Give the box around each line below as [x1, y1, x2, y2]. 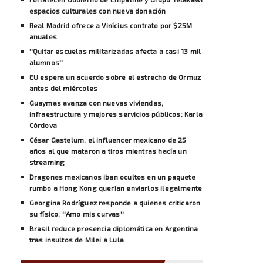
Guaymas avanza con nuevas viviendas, [29, 98, 164, 107]
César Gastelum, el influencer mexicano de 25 [29, 135, 187, 144]
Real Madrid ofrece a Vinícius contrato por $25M [29, 21, 193, 29]
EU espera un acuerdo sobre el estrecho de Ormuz [29, 72, 201, 81]
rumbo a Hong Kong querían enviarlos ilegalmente [29, 183, 203, 192]
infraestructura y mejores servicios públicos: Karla [29, 109, 203, 118]
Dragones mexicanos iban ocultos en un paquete [29, 172, 195, 181]
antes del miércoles [29, 83, 98, 92]
